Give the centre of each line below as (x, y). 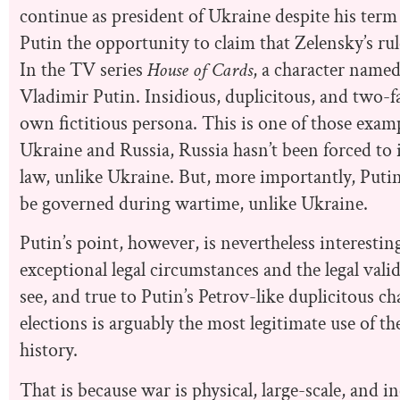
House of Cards (200, 71)
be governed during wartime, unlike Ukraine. (194, 204)
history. (49, 351)
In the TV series (83, 71)
